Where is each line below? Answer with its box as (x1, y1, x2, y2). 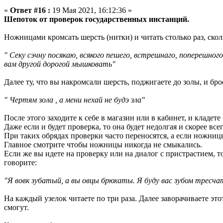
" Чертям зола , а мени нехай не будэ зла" (4, 96, 145, 105)
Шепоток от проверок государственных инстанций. (4, 15, 189, 24)
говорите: (4, 158, 37, 167)
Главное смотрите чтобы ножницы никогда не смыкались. (4, 140, 202, 149)
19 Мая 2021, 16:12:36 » (50, 6, 132, 15)
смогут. (4, 203, 29, 212)
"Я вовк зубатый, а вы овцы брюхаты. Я (4, 176, 142, 185)
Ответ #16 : (10, 6, 50, 15)
